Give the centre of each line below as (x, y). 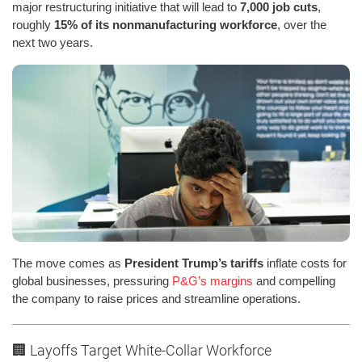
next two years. (53, 42)
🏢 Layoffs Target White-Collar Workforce (142, 350)
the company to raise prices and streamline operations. (156, 298)
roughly (33, 24)
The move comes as (68, 263)
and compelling (294, 280)
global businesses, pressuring (92, 280)
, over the (302, 24)
